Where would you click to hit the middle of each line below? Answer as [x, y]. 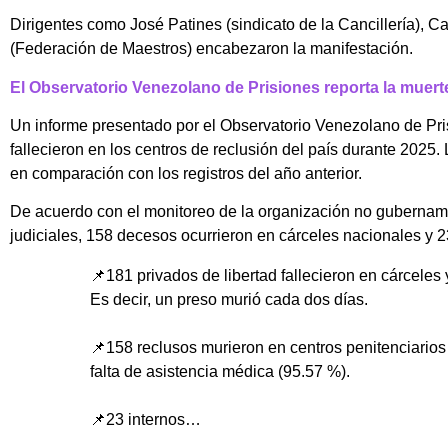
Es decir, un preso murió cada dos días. [229, 300]
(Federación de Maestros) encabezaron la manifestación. [211, 49]
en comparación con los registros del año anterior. [186, 174]
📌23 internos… [145, 420]
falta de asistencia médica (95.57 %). [220, 372]
